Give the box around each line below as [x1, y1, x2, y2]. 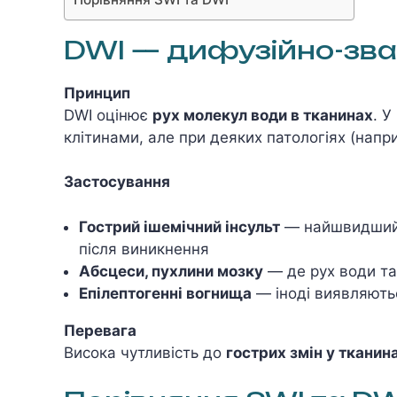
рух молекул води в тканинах [152, 105, 373, 124]
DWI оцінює [64, 105, 152, 124]
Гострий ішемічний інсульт [79, 217, 280, 236]
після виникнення [79, 239, 209, 258]
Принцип [64, 83, 130, 102]
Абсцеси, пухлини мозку [79, 261, 263, 280]
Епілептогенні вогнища [79, 284, 252, 302]
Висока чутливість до [64, 343, 226, 362]
